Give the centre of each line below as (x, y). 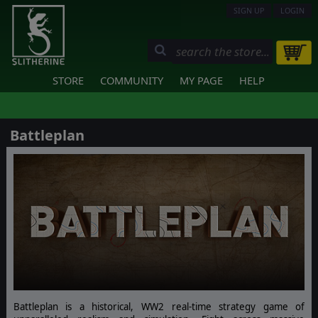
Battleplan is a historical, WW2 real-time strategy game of (159, 306)
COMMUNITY (132, 80)
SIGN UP (249, 11)
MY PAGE (202, 80)
